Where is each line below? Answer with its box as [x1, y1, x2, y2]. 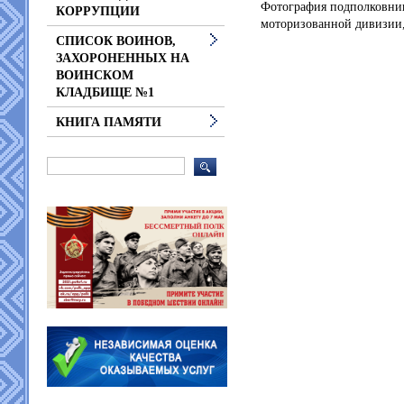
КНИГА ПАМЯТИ [56, 115, 161, 129]
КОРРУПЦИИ [56, 5, 140, 18]
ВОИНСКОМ [56, 69, 133, 82]
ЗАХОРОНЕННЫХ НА [56, 51, 189, 65]
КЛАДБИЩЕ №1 [56, 86, 154, 99]
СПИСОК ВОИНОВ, [56, 34, 176, 48]
